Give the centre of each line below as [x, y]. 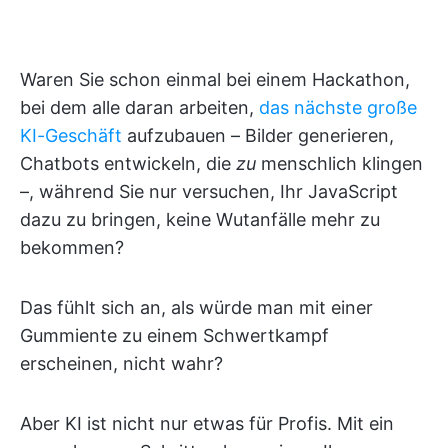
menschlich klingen [339, 163]
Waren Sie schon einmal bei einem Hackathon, [215, 79]
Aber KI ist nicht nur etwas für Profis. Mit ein [207, 423]
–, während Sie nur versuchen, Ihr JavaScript [209, 191]
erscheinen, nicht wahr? [121, 363]
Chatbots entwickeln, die [128, 163]
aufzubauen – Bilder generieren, [258, 135]
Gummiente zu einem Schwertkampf [174, 335]
